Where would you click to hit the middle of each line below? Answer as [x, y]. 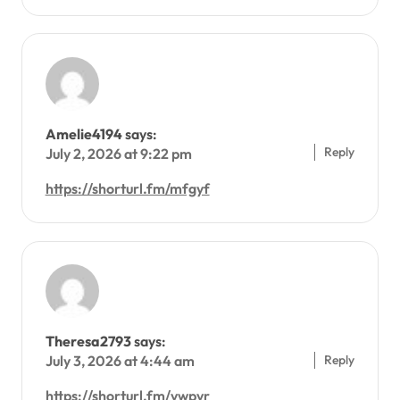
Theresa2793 [88, 342]
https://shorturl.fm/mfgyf [127, 188]
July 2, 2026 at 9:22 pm [118, 153]
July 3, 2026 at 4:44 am [120, 361]
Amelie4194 [83, 133]
